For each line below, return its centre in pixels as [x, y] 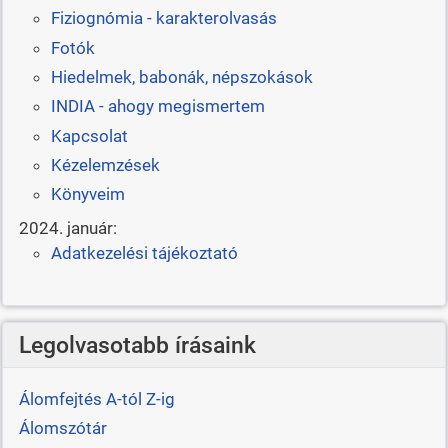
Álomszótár [62, 427]
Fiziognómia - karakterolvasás [163, 18]
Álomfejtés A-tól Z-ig [96, 398]
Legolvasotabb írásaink [137, 345]
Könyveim [87, 194]
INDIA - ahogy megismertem [157, 106]
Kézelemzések [105, 165]
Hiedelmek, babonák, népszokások [181, 76]
